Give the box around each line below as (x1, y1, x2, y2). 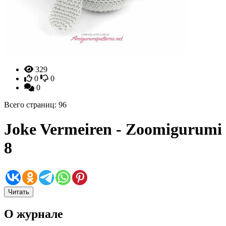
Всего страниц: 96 (4, 100, 67, 109)
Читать (8, 188, 29, 196)
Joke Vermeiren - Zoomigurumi (4, 120, 222, 139)
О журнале (4, 207, 63, 220)
